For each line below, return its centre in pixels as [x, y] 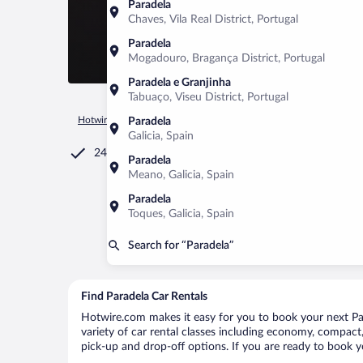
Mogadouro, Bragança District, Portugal [226, 58]
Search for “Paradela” [181, 246]
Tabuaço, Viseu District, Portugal [208, 97]
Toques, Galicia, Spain [181, 214]
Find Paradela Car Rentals [144, 297]
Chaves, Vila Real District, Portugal [213, 19]
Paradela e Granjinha [179, 83]
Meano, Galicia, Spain [181, 175]
